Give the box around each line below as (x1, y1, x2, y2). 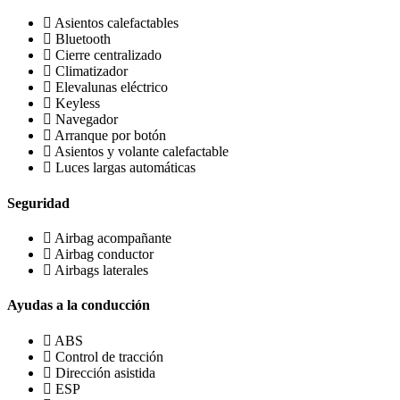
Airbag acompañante (54, 229, 171, 246)
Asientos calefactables (54, 15, 179, 31)
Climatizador (55, 63, 128, 79)
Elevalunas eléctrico (55, 79, 168, 96)
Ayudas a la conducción (7, 297, 150, 313)
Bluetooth (55, 31, 111, 47)
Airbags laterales (54, 262, 148, 278)
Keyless (55, 96, 100, 112)
